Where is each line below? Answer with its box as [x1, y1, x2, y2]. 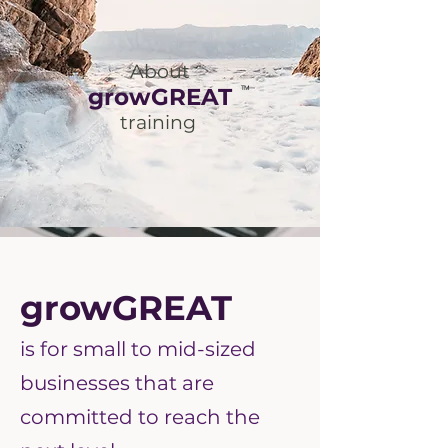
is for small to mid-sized [20, 337, 256, 362]
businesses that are [20, 371, 214, 396]
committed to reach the [20, 405, 260, 430]
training [119, 111, 201, 135]
